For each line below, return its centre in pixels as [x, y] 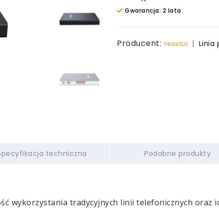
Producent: [140, 43]
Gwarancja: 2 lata [152, 11]
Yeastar [176, 44]
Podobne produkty [178, 153]
